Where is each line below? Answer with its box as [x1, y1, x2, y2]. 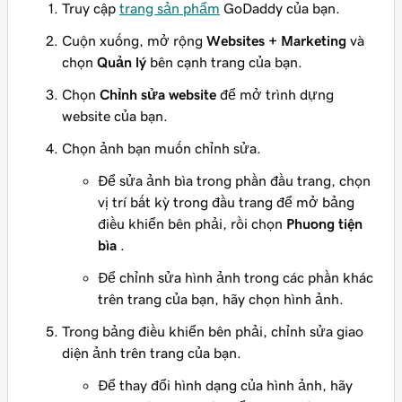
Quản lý [97, 55, 146, 70]
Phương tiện [286, 216, 363, 232]
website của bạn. [62, 109, 168, 124]
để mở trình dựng [216, 87, 334, 102]
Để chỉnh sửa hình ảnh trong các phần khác [98, 270, 373, 285]
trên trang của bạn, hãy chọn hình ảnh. [98, 292, 344, 307]
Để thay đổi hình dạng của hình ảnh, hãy [98, 378, 353, 393]
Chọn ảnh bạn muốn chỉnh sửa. [62, 141, 261, 156]
